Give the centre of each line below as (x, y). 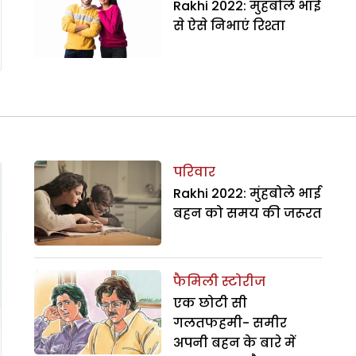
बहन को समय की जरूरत (247, 214)
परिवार (194, 172)
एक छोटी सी (210, 303)
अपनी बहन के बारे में (234, 342)
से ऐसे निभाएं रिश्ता (229, 25)
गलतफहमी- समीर (230, 323)
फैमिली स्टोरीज (219, 281)
